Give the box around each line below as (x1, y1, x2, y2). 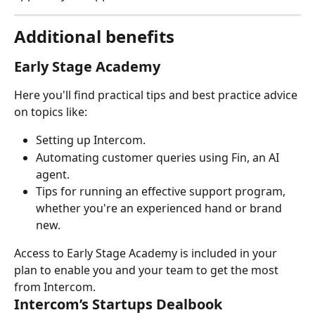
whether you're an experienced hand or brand (36, 200, 285, 216)
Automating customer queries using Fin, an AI (36, 149, 282, 165)
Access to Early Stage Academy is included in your (14, 245, 280, 261)
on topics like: (14, 104, 87, 120)
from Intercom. (14, 278, 96, 295)
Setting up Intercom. (36, 132, 146, 148)
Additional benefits (14, 25, 174, 49)
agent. (36, 166, 70, 182)
